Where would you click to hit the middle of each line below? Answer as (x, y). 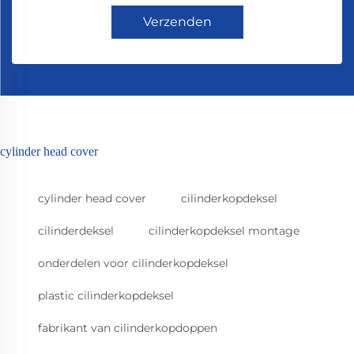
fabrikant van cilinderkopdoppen (128, 328)
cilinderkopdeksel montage (224, 231)
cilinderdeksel (76, 231)
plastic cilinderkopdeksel (106, 296)
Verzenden (177, 22)
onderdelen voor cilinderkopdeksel (133, 264)
